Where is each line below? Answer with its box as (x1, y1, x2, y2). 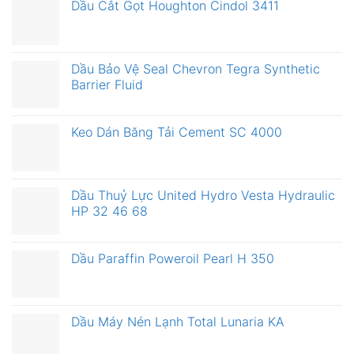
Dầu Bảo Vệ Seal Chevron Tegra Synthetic (71, 61, 320, 77)
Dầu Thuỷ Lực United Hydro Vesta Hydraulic (71, 187, 335, 204)
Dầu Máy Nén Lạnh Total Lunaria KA (71, 314, 284, 330)
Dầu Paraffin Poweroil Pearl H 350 (71, 250, 274, 267)
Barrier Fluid (71, 77, 143, 93)
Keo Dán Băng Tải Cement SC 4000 (71, 124, 282, 141)
